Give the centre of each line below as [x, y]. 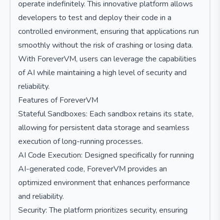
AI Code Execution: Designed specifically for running [106, 155]
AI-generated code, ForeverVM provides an [93, 169]
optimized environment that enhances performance [104, 183]
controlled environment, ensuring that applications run [109, 31]
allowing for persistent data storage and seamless [104, 128]
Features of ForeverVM [58, 100]
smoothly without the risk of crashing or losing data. [106, 45]
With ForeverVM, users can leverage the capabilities [107, 59]
